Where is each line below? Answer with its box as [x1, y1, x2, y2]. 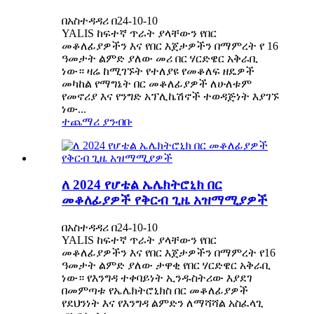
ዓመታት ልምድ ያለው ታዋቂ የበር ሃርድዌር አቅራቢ [62, 259, 271, 271]
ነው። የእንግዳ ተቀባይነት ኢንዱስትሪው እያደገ [62, 271, 252, 284]
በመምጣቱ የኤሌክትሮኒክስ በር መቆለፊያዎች [62, 284, 248, 296]
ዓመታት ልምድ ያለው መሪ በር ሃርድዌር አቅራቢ [62, 52, 258, 64]
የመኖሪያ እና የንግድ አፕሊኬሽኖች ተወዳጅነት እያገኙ [62, 90, 279, 102]
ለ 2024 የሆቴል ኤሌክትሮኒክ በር [62, 177, 222, 193]
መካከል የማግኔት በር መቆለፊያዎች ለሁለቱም [62, 77, 252, 90]
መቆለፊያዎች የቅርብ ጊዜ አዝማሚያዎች [62, 193, 268, 208]
